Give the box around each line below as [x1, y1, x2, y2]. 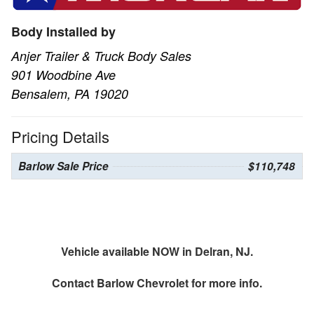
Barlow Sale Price [18, 158, 109, 174]
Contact [52, 274, 97, 291]
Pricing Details [11, 125, 109, 147]
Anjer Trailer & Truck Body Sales [11, 46, 191, 64]
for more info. [189, 274, 262, 291]
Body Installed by [11, 22, 116, 41]
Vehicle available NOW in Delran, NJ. [61, 243, 253, 259]
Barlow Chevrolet [97, 274, 189, 291]
